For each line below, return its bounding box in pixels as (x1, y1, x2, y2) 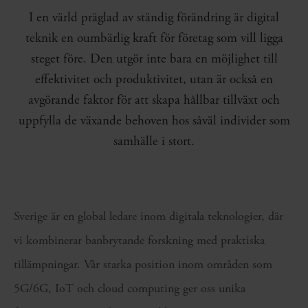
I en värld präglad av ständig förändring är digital (29, 9, 279, 26)
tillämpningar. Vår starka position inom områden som (14, 256, 272, 272)
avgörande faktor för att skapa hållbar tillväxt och (28, 91, 280, 109)
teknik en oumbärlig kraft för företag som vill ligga (25, 30, 283, 47)
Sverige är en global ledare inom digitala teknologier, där (14, 208, 283, 224)
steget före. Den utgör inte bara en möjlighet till (30, 50, 278, 67)
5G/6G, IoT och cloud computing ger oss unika (14, 280, 245, 296)
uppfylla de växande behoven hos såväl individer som (18, 112, 290, 129)
